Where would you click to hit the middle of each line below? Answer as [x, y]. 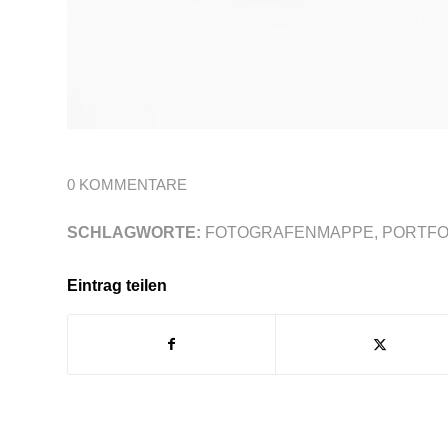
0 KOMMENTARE [127, 185]
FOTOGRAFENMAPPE [289, 232]
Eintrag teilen [117, 286]
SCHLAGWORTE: [134, 232]
